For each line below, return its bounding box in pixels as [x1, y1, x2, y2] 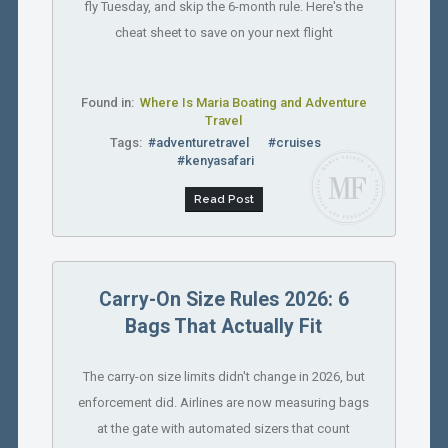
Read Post [193, 192, 254, 207]
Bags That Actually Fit [125, 314, 323, 338]
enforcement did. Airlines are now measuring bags [78, 394, 370, 410]
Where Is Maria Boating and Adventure [139, 94, 367, 110]
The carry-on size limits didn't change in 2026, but [82, 368, 365, 384]
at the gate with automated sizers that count [97, 420, 351, 436]
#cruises [268, 134, 322, 150]
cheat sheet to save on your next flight [114, 24, 333, 40]
